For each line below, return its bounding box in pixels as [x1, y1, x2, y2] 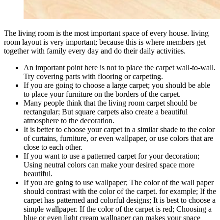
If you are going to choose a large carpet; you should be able [24, 81, 210, 90]
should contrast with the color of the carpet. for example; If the [24, 187, 216, 196]
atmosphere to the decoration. [24, 116, 114, 125]
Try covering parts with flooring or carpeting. [24, 72, 163, 81]
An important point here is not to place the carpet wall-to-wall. [24, 63, 216, 72]
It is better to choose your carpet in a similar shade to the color [24, 125, 215, 134]
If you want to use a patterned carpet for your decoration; [24, 152, 199, 161]
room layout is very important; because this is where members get [4, 38, 206, 47]
